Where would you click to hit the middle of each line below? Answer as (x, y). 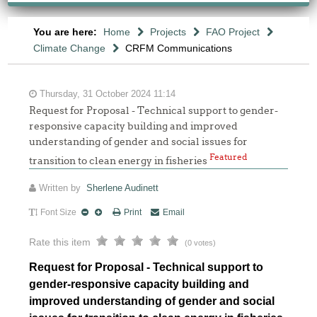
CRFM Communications (178, 48)
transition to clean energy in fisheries (120, 160)
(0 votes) (201, 242)
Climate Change (69, 48)
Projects (168, 32)
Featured (229, 157)
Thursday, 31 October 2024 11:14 (106, 94)
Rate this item (60, 242)
